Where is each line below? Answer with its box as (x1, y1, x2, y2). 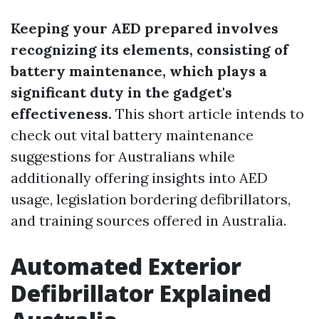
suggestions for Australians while (11, 147, 235, 165)
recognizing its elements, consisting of (11, 41, 288, 58)
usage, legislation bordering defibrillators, (11, 190, 291, 208)
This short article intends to (112, 105, 304, 122)
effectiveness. (11, 105, 112, 122)
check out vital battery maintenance (11, 126, 253, 144)
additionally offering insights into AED (11, 169, 268, 187)
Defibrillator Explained (11, 278, 271, 308)
